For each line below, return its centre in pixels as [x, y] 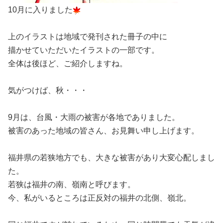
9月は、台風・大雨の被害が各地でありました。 [94, 117]
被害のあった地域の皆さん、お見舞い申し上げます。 [104, 131]
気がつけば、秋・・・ [48, 90]
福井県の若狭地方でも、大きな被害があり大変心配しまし [111, 158]
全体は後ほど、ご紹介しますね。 [68, 63]
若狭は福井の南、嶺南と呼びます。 [72, 184]
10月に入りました [40, 10]
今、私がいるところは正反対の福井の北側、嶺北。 [100, 198]
